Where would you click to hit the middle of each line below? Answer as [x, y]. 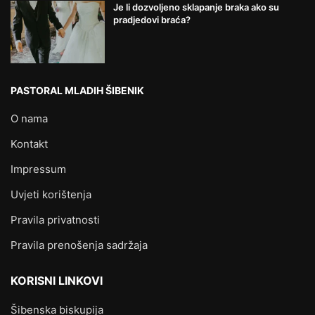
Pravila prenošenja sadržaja [79, 245]
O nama [29, 119]
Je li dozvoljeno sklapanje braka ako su [196, 7]
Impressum [38, 169]
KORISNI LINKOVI [57, 281]
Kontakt [29, 144]
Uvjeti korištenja [51, 195]
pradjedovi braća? [152, 20]
